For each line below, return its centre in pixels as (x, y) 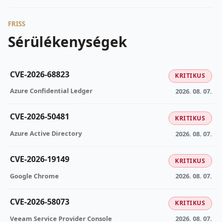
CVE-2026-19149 (40, 159)
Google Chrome (34, 176)
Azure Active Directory (46, 134)
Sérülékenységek (67, 42)
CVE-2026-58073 (40, 201)
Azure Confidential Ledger (51, 91)
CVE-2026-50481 (40, 117)
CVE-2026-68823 (40, 74)
